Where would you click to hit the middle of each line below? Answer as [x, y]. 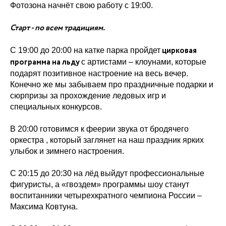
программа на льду [46, 62]
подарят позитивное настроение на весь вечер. [99, 73]
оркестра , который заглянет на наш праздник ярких [107, 140]
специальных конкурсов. [56, 106]
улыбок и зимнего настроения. [67, 151]
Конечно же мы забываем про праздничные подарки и [112, 84]
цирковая [179, 50]
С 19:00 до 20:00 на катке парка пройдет [85, 50]
